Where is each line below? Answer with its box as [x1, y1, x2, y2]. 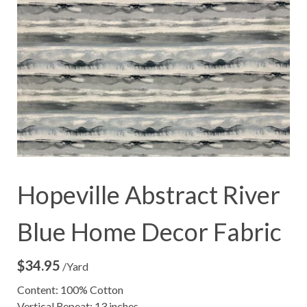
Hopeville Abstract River [17, 179, 280, 210]
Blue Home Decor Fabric [17, 216, 282, 247]
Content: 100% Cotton [17, 282, 123, 296]
